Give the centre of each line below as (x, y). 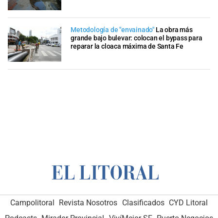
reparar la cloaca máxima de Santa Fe (127, 47)
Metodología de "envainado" (112, 30)
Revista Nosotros (88, 203)
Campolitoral (32, 203)
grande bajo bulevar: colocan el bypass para (136, 38)
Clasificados (143, 203)
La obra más (174, 30)
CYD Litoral (189, 203)
